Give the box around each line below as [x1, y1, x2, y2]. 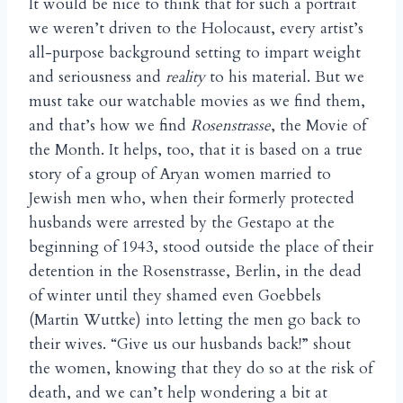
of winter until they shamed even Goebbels [29, 285, 321, 307]
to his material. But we [205, 67, 364, 88]
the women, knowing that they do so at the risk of [29, 358, 372, 380]
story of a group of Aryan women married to [29, 164, 331, 185]
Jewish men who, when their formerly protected [29, 188, 354, 210]
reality [166, 67, 205, 88]
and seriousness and [29, 67, 166, 88]
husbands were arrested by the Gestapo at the [29, 212, 335, 234]
